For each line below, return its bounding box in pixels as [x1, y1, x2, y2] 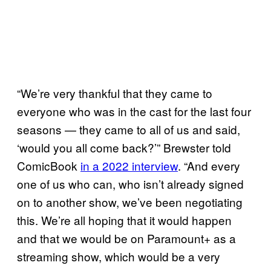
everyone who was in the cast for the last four [17, 102, 251, 119]
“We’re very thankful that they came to [17, 84, 212, 101]
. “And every [178, 157, 240, 174]
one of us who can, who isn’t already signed [17, 175, 244, 192]
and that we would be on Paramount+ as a [17, 229, 236, 246]
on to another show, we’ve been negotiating [17, 193, 243, 210]
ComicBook [17, 157, 80, 174]
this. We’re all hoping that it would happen [17, 211, 232, 228]
